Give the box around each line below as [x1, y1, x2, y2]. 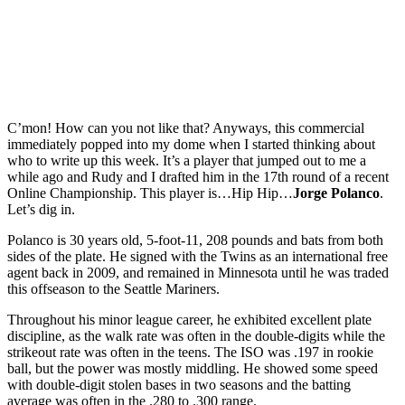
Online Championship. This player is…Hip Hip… [7, 184, 293, 201]
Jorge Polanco [293, 184, 380, 201]
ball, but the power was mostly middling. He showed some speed [7, 360, 378, 376]
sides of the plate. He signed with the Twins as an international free [7, 248, 388, 264]
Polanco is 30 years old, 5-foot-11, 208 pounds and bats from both [7, 231, 383, 248]
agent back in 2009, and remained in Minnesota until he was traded [7, 264, 389, 280]
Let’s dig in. [7, 201, 75, 217]
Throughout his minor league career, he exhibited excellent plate [7, 311, 372, 327]
